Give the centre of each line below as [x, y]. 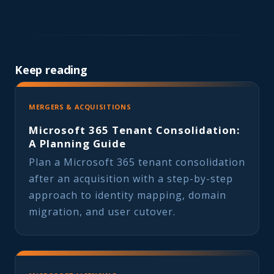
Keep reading [51, 70]
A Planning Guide [77, 143]
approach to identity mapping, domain [128, 195]
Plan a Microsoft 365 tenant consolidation [137, 162]
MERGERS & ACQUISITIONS [80, 106]
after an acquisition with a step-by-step [131, 179]
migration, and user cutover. [102, 212]
